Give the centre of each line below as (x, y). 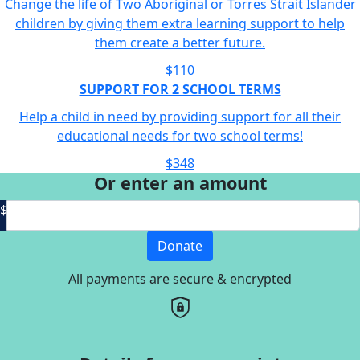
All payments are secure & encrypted (180, 278)
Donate (180, 245)
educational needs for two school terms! (180, 135)
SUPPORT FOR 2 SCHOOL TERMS (180, 89)
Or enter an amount (180, 182)
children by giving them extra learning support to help (180, 23)
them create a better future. (180, 42)
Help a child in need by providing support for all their (180, 116)
